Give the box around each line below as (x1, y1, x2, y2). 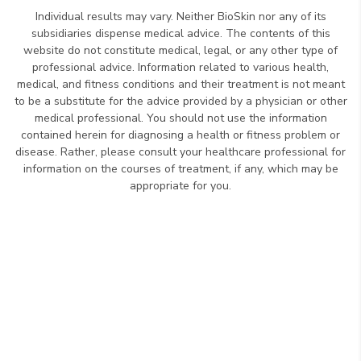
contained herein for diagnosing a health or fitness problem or (21, 127, 340, 143)
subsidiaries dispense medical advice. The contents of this (31, 26, 330, 42)
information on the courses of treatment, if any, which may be (23, 161, 338, 177)
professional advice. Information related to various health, (32, 60, 329, 76)
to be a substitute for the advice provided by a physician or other (14, 93, 347, 110)
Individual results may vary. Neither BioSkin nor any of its (35, 9, 326, 25)
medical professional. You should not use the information (34, 110, 327, 127)
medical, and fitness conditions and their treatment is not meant (16, 77, 345, 93)
